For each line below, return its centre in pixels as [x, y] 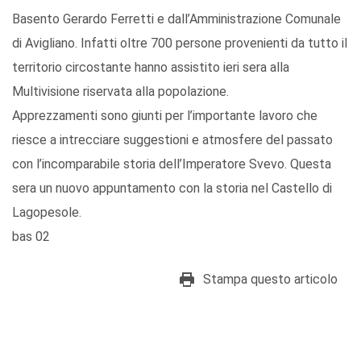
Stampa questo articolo [270, 280]
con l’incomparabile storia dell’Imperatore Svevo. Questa [172, 164]
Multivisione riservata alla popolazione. [120, 92]
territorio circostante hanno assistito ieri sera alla [151, 68]
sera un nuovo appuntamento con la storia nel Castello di [172, 189]
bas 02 [31, 237]
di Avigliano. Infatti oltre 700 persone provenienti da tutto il [180, 44]
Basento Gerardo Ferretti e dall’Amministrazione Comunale [176, 19]
